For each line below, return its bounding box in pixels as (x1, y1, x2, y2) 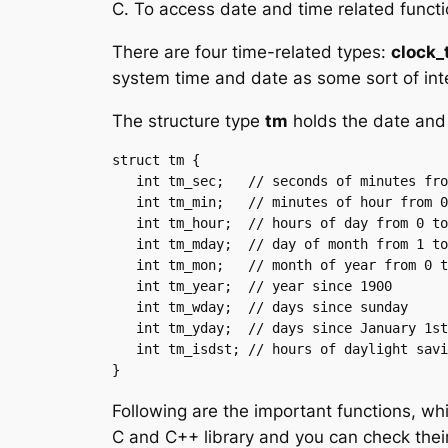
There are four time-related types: (112, 41, 391, 62)
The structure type (112, 110, 265, 131)
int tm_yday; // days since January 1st (112, 320, 136, 337)
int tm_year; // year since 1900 (112, 278, 136, 295)
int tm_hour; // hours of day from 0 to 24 (112, 215, 136, 232)
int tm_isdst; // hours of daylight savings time (112, 341, 136, 358)
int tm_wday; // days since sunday (112, 299, 136, 316)
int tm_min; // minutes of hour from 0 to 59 (112, 194, 136, 211)
